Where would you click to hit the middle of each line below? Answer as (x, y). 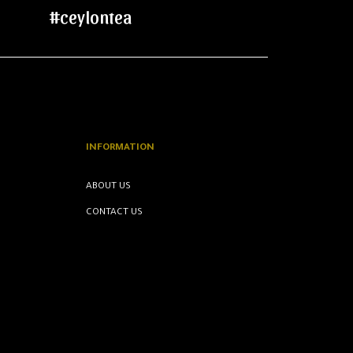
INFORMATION (121, 148)
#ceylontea (90, 16)
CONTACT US (115, 212)
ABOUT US (109, 186)
